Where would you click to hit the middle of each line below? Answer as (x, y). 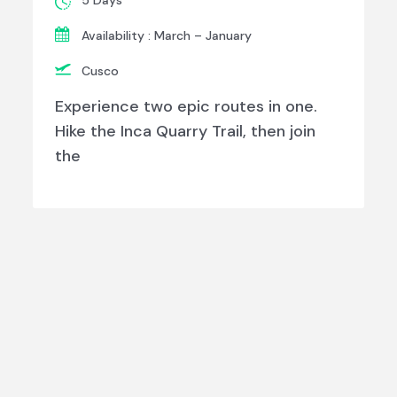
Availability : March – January (167, 36)
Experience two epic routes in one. (187, 107)
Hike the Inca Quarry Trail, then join (186, 132)
